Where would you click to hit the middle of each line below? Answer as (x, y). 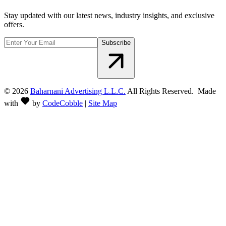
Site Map (103, 103)
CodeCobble (63, 103)
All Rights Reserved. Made (172, 91)
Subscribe (116, 43)
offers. (14, 25)
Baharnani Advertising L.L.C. (78, 91)
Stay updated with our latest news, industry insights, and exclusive (109, 16)
